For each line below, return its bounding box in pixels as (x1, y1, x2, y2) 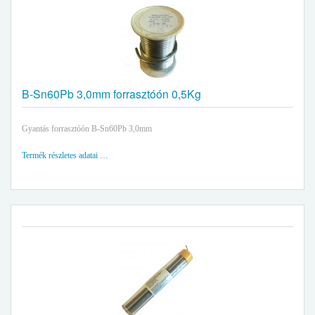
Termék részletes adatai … (22, 150, 108, 160)
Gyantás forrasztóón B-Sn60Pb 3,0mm (22, 124, 152, 133)
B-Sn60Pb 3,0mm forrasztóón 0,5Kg (22, 86, 201, 101)
